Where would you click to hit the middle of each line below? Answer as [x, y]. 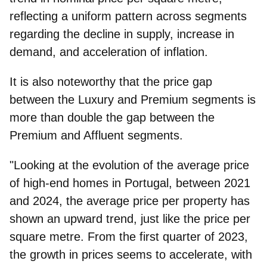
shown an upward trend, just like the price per [130, 219]
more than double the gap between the [112, 118]
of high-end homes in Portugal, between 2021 [130, 183]
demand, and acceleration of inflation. [109, 52]
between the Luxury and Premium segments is [133, 100]
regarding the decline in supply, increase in [122, 34]
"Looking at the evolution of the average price [129, 165]
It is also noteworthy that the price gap [111, 82]
